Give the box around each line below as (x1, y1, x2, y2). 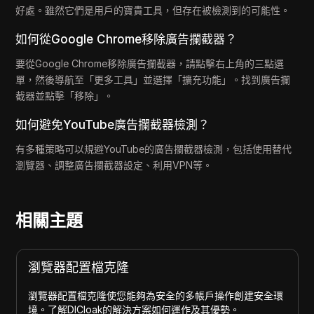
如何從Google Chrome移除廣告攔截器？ (15, 32, 238, 46)
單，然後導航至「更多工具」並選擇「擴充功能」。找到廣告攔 (15, 74, 291, 86)
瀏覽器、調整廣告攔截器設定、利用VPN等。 (15, 159, 213, 171)
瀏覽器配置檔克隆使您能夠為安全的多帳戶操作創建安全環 (27, 289, 283, 301)
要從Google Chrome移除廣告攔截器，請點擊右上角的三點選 (15, 57, 285, 69)
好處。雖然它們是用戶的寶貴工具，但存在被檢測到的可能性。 (15, 4, 291, 16)
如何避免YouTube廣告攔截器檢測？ (15, 118, 210, 132)
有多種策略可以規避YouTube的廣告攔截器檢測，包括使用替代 (15, 143, 292, 155)
